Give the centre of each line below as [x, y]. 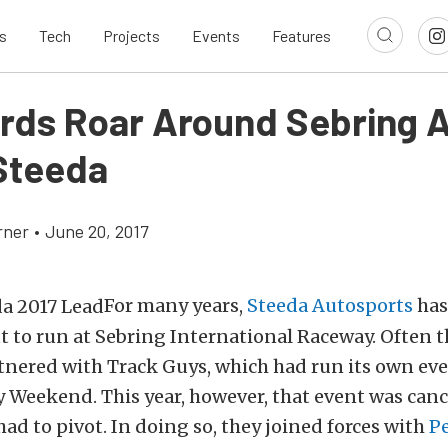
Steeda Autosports [330, 305]
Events [216, 36]
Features [301, 36]
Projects [131, 36]
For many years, [175, 305]
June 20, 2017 [96, 231]
